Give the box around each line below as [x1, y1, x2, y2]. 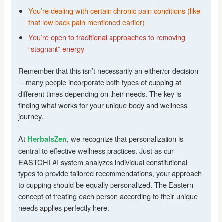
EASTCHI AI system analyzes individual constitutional [18, 157, 188, 167]
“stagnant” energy [28, 43, 85, 54]
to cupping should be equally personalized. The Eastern [18, 179, 194, 190]
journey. [18, 111, 44, 122]
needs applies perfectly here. [18, 202, 110, 213]
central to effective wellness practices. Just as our [18, 145, 174, 156]
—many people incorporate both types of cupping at [18, 77, 182, 88]
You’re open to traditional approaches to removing [28, 32, 186, 43]
